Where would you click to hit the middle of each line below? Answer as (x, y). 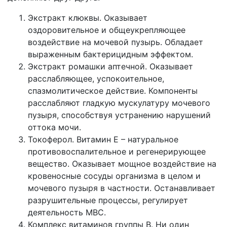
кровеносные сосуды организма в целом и (114, 176)
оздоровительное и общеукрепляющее (107, 30)
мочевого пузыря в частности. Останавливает (122, 188)
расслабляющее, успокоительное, (96, 79)
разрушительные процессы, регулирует (108, 200)
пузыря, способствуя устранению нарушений (119, 115)
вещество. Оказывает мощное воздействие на (122, 164)
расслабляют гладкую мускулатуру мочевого (119, 103)
